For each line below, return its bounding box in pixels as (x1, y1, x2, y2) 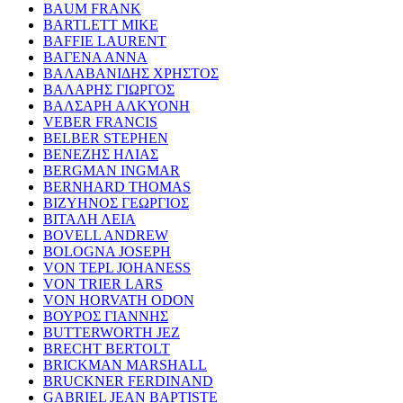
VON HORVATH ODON (43, 291, 194, 308)
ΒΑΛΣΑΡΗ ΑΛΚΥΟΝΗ (43, 97, 190, 113)
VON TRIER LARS (43, 275, 163, 291)
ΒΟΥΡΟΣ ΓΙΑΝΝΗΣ (43, 308, 168, 324)
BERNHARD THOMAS (43, 178, 191, 194)
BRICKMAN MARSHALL (43, 356, 207, 372)
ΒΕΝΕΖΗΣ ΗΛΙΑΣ (43, 146, 158, 162)
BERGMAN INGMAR (43, 162, 180, 178)
